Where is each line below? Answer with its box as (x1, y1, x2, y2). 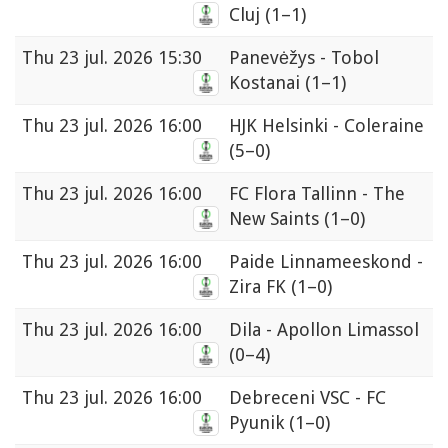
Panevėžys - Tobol (229, 47, 379, 69)
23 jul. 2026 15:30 (59, 47, 202, 69)
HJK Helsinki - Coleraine (229, 115, 424, 137)
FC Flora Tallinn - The (229, 183, 405, 205)
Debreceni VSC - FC (229, 387, 386, 409)
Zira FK (229, 276, 291, 298)
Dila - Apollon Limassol (229, 319, 419, 341)
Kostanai (229, 72, 305, 94)
